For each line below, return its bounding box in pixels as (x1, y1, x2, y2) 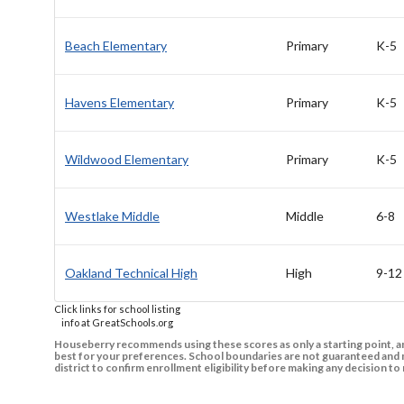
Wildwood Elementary (65, 151, 188, 168)
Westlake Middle (65, 208, 160, 225)
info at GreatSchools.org (61, 317, 173, 329)
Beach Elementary (65, 38, 167, 54)
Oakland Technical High (65, 265, 197, 281)
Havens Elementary (65, 95, 174, 111)
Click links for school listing (54, 303, 180, 316)
